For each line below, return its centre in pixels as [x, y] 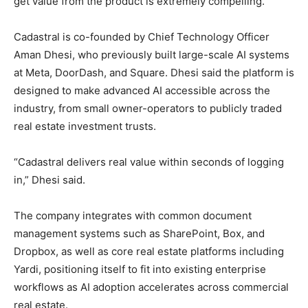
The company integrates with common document [133, 215]
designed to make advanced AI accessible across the [142, 90]
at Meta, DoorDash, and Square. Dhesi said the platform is [154, 72]
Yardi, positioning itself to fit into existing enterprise [140, 269]
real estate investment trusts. [85, 126]
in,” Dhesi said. [49, 179]
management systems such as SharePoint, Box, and [139, 233]
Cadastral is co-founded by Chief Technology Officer [142, 36]
